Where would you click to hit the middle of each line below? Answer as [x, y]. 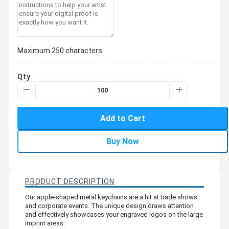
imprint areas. [45, 223]
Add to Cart [123, 118]
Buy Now [123, 141]
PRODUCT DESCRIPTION [70, 181]
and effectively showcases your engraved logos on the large [114, 214]
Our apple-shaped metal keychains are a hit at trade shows [111, 197]
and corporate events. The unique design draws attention [109, 205]
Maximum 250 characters [60, 50]
